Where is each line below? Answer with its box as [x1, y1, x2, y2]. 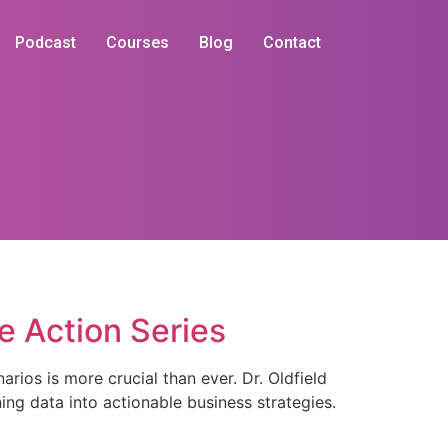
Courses [106, 33, 169, 52]
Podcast [15, 33, 76, 52]
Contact [263, 33, 321, 52]
